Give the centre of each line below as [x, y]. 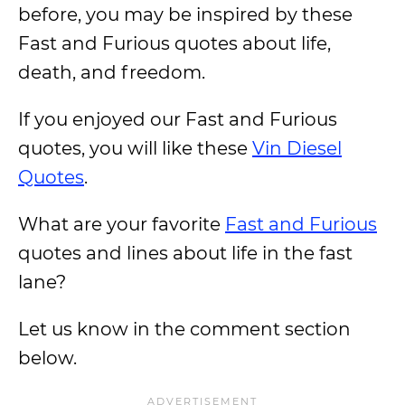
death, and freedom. [112, 72]
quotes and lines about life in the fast [185, 253]
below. [47, 358]
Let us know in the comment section [184, 329]
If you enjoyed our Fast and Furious [178, 119]
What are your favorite [122, 224]
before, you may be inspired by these [185, 14]
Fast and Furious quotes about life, [174, 43]
